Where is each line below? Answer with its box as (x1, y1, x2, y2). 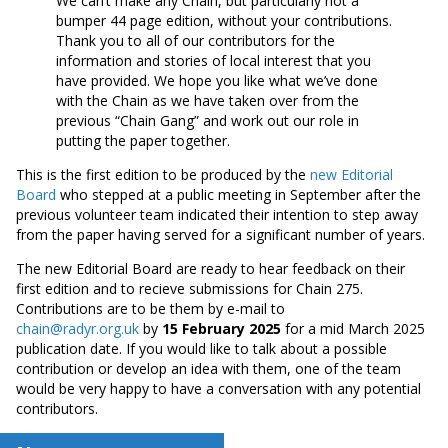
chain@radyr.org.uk (16, 318, 139, 338)
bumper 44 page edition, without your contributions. (56, 10, 392, 30)
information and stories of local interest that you (56, 50, 371, 70)
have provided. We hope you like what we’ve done (56, 70, 378, 90)
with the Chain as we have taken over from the (56, 90, 359, 110)
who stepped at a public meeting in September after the (56, 184, 421, 204)
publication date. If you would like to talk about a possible (16, 338, 387, 358)
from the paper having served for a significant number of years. (16, 224, 425, 244)
